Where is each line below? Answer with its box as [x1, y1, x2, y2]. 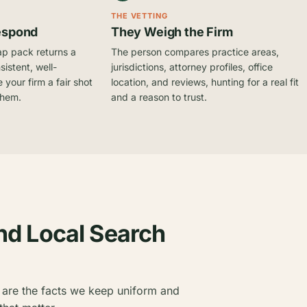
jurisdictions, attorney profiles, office [111, 61, 273, 73]
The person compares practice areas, [111, 46, 279, 58]
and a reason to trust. [111, 91, 207, 103]
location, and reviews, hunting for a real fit [111, 76, 299, 88]
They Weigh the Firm [111, 25, 233, 39]
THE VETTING [111, 11, 168, 21]
